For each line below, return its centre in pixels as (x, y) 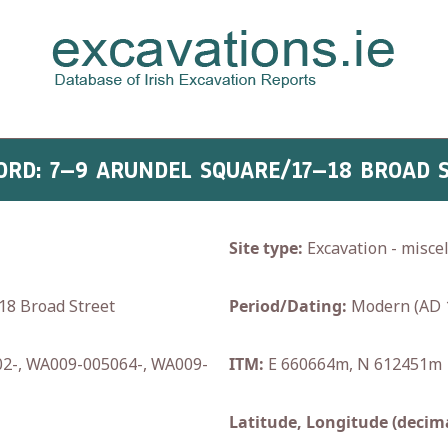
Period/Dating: (288, 306)
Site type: (266, 248)
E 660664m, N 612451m (353, 364)
